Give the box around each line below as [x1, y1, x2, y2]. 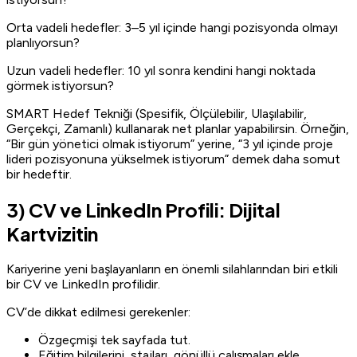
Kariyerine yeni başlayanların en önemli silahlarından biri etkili [6, 261, 338, 277]
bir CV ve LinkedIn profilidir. [6, 277, 160, 292]
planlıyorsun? [6, 35, 80, 51]
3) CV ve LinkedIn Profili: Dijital [6, 198, 280, 222]
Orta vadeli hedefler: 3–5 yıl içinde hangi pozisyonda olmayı [6, 20, 338, 36]
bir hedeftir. [6, 167, 72, 182]
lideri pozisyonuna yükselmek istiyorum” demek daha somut [6, 151, 340, 167]
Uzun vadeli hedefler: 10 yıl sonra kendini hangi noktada [6, 63, 316, 79]
